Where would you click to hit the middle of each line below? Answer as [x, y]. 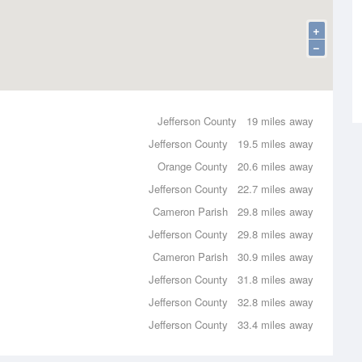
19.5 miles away [276, 143]
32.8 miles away [276, 302]
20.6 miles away [276, 166]
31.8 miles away [276, 279]
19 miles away [280, 121]
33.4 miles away [276, 324]
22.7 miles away [276, 189]
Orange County [193, 166]
